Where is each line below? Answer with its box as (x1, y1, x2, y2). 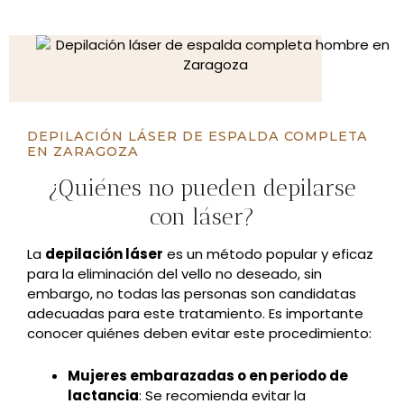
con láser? (150, 202, 254, 230)
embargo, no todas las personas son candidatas (27, 283, 356, 303)
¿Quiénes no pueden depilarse (48, 173, 356, 201)
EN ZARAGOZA (27, 142, 139, 160)
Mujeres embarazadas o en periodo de (68, 365, 348, 385)
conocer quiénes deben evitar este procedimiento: (27, 323, 372, 343)
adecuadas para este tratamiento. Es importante (27, 303, 363, 323)
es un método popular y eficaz (163, 243, 373, 263)
